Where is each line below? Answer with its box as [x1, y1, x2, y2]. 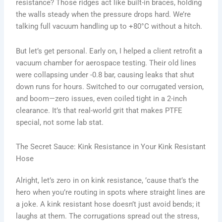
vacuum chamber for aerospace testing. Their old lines [16, 58, 197, 67]
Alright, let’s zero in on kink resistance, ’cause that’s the [16, 176, 199, 185]
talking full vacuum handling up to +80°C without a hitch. [16, 22, 203, 31]
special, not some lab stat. [16, 117, 104, 127]
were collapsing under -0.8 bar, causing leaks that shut [16, 70, 195, 79]
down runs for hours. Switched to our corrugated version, [16, 82, 204, 91]
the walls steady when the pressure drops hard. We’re [16, 10, 191, 19]
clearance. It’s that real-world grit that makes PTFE [16, 106, 183, 115]
